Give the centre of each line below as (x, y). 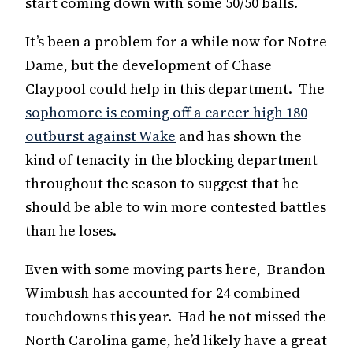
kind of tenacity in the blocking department (171, 159)
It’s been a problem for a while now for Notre (176, 41)
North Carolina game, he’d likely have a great (176, 340)
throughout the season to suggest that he (162, 183)
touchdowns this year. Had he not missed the (176, 316)
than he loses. (71, 230)
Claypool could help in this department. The (175, 88)
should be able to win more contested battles (176, 206)
